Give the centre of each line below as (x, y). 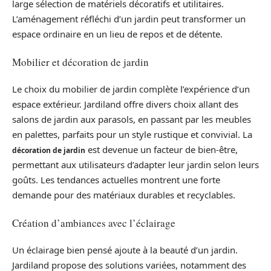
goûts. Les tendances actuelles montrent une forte (116, 180)
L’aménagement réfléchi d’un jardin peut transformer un (129, 19)
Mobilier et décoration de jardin (80, 62)
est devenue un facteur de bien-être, (162, 150)
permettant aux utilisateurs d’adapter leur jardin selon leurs (135, 165)
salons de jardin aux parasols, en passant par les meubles (132, 119)
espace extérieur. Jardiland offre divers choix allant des (125, 104)
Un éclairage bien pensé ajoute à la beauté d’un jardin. (125, 250)
